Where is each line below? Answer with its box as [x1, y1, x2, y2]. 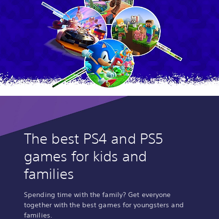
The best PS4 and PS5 [24, 130, 164, 147]
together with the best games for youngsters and [24, 200, 184, 209]
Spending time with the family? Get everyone [24, 190, 171, 199]
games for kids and [24, 147, 147, 165]
